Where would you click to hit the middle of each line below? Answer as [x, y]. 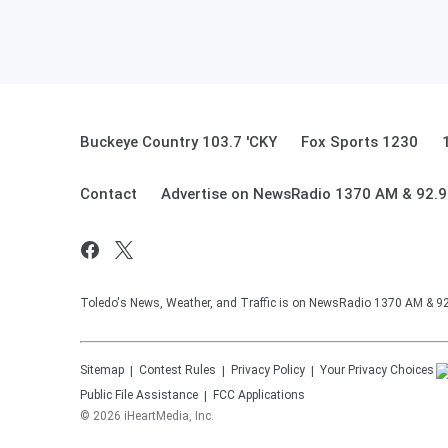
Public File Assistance [139, 395]
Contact [108, 194]
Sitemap [102, 370]
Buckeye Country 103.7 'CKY [178, 142]
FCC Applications [259, 395]
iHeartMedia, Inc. [169, 416]
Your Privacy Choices [377, 370]
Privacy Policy [268, 370]
